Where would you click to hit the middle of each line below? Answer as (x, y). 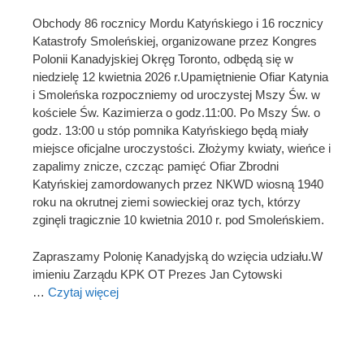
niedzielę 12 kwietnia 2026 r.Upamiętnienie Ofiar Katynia (180, 77)
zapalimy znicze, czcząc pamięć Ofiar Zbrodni (156, 167)
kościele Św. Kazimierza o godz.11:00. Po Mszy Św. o (176, 113)
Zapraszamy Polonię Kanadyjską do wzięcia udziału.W (178, 256)
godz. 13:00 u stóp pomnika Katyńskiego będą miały (171, 131)
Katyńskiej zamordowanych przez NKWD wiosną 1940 (178, 184)
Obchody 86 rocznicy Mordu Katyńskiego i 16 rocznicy (178, 24)
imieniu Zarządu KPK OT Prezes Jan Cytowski (157, 274)
